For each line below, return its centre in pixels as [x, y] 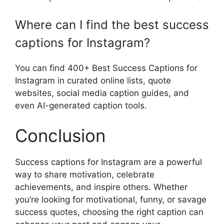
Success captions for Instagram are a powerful [108, 162]
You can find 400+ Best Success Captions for [106, 68]
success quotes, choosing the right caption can [109, 212]
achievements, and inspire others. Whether [101, 187]
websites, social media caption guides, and [102, 93]
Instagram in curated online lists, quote [93, 81]
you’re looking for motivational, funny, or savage [111, 199]
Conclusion [60, 135]
